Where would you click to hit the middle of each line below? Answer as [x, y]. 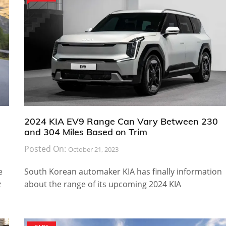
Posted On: [46, 149]
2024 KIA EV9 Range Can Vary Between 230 [121, 121]
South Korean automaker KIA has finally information [123, 171]
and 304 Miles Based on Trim [86, 132]
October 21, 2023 [93, 149]
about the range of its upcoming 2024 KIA [102, 184]
